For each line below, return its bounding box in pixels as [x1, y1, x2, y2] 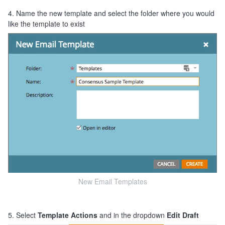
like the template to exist [8, 19, 85, 29]
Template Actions [38, 209, 97, 220]
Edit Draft [167, 209, 199, 220]
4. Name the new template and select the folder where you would [8, 8, 214, 19]
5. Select [8, 209, 38, 220]
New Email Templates [78, 176, 147, 186]
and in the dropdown [97, 209, 167, 220]
